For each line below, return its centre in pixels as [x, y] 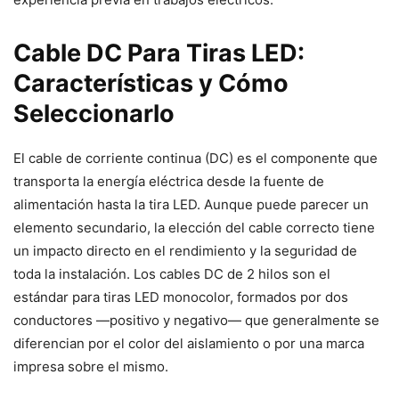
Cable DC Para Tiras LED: [159, 53]
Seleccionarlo [94, 114]
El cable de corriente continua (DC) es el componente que [195, 159]
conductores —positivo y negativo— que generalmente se [196, 321]
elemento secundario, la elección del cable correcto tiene [194, 228]
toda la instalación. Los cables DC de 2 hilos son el [172, 274]
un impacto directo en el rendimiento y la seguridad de [185, 251]
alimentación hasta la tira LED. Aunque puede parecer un [191, 205]
